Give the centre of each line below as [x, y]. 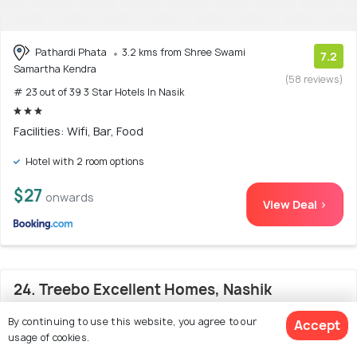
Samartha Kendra [55, 69]
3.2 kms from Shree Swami [184, 52]
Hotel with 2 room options [84, 162]
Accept [317, 325]
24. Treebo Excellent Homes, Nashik [143, 290]
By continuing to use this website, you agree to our [133, 321]
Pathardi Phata [71, 52]
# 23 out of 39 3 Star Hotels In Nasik [99, 92]
